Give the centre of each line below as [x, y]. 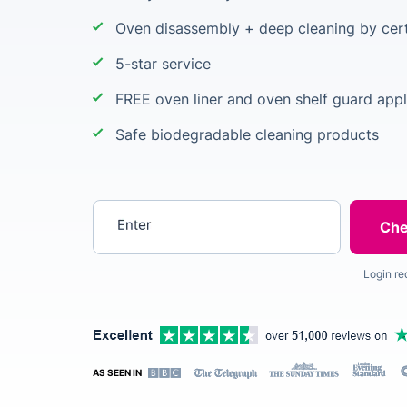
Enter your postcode [166, 212]
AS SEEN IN [118, 372]
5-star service [163, 64]
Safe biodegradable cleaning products [247, 134]
